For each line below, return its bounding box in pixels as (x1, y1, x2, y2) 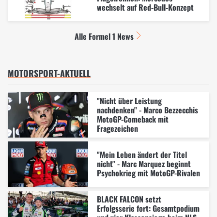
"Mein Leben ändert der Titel (96, 148, 187, 160)
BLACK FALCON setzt (96, 193, 161, 205)
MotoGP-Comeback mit (96, 113, 169, 125)
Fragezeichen (96, 122, 138, 134)
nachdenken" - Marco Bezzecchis (96, 104, 198, 116)
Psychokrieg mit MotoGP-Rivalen (96, 167, 200, 179)
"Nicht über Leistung (96, 94, 162, 107)
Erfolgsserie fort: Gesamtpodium (96, 202, 200, 214)
